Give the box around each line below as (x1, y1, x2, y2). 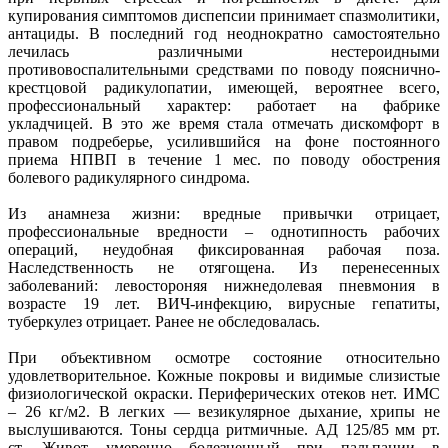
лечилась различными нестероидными (8, 42, 440, 60)
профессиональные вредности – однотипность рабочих (8, 222, 440, 240)
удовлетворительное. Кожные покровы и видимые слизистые (8, 366, 440, 384)
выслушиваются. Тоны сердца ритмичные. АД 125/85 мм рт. (8, 420, 440, 438)
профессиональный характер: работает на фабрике (8, 96, 440, 114)
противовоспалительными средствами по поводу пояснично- (8, 60, 440, 78)
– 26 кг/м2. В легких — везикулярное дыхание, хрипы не (8, 402, 440, 420)
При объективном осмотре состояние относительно (8, 348, 440, 366)
